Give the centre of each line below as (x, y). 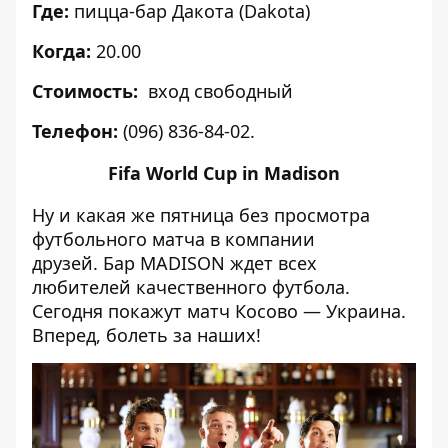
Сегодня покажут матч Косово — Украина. (219, 311)
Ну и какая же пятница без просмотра (201, 215)
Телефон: (75, 131)
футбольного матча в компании (173, 239)
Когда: (61, 51)
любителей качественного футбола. (191, 287)
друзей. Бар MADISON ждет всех (174, 263)
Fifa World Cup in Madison (224, 173)
